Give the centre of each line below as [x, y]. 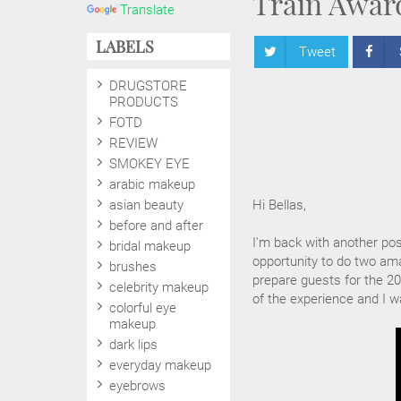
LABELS [125, 47]
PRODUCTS [144, 102]
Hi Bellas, [279, 205]
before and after [156, 226]
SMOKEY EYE [149, 164]
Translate [147, 10]
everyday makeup [160, 365]
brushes [133, 267]
